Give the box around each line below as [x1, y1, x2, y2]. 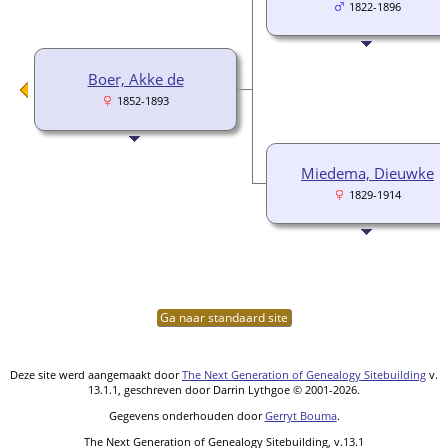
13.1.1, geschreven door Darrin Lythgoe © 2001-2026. [88, 381, 360, 397]
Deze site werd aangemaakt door [10, 366, 182, 382]
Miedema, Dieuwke [301, 162, 434, 183]
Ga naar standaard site [156, 308, 291, 326]
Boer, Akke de [87, 68, 184, 89]
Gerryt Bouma [264, 407, 337, 423]
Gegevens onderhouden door [108, 407, 265, 423]
